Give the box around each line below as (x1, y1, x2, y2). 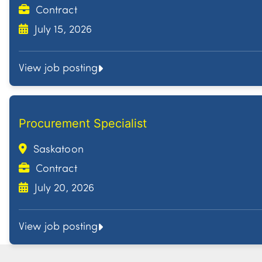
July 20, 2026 (32, 183, 94, 195)
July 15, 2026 (32, 25, 92, 36)
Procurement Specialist (19, 116, 147, 131)
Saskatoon (30, 144, 84, 156)
